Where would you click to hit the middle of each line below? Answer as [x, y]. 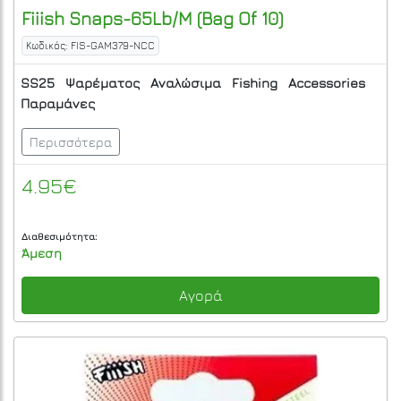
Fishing [255, 83]
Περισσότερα [71, 142]
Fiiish [43, 19]
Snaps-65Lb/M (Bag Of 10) [174, 19]
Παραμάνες [58, 103]
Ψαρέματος [102, 83]
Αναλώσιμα [186, 83]
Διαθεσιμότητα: [59, 237]
